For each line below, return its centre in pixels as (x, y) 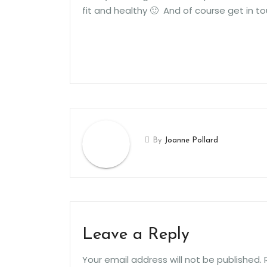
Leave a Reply (136, 235)
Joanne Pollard (191, 140)
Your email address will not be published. (172, 259)
